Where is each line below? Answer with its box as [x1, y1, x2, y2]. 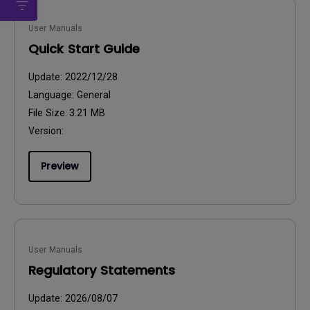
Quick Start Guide [28, 40, 140, 57]
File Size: [28, 107, 69, 118]
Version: [28, 125, 64, 136]
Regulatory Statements [28, 262, 175, 279]
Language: [28, 89, 77, 100]
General [76, 89, 111, 100]
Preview [41, 159, 79, 173]
